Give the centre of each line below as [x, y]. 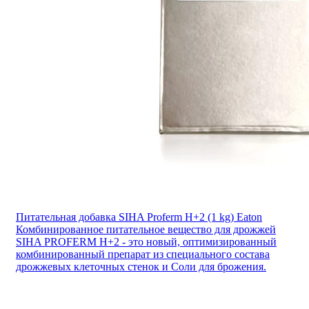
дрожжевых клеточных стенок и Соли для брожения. [141, 266]
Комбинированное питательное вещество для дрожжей [146, 229]
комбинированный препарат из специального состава [143, 254]
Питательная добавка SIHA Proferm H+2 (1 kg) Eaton [139, 217]
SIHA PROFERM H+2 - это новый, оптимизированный [146, 241]
